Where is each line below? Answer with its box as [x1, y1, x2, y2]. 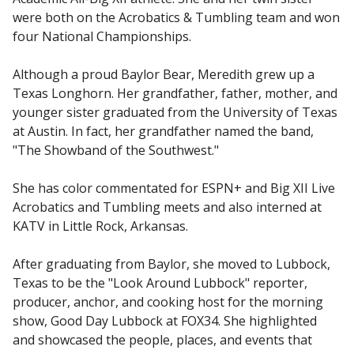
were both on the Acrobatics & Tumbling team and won [13, 9, 340, 26]
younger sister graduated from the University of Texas [13, 104, 337, 121]
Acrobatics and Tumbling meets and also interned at [13, 198, 322, 216]
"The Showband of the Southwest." [13, 141, 219, 159]
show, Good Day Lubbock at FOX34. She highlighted [13, 312, 317, 330]
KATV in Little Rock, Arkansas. [13, 217, 188, 235]
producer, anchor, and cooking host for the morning [13, 293, 323, 311]
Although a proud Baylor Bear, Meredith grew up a [13, 66, 314, 83]
